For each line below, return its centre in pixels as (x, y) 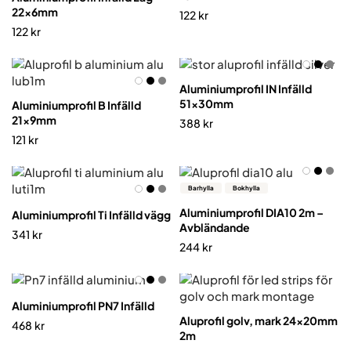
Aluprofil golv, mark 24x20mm (259, 320)
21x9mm (34, 120)
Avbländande (215, 227)
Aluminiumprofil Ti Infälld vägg (91, 215)
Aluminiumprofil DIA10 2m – (251, 212)
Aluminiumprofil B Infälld (76, 105)
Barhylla (201, 188)
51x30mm (206, 103)
